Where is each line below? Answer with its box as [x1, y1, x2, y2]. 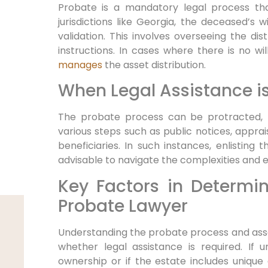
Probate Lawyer [57, 194, 188, 218]
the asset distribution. [102, 57, 206, 72]
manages [57, 57, 102, 72]
